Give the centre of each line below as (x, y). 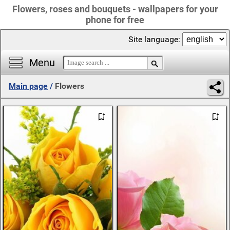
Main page (28, 86)
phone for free (115, 20)
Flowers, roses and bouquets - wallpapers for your (115, 9)
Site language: (155, 39)
